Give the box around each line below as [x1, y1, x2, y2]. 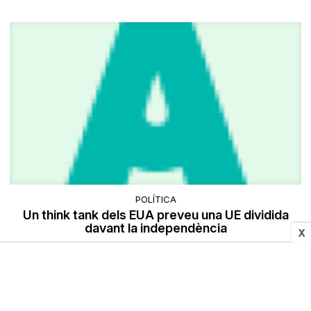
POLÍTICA [135, 194, 176, 205]
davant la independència [84, 221, 227, 236]
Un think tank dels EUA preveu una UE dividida [22, 208, 289, 223]
